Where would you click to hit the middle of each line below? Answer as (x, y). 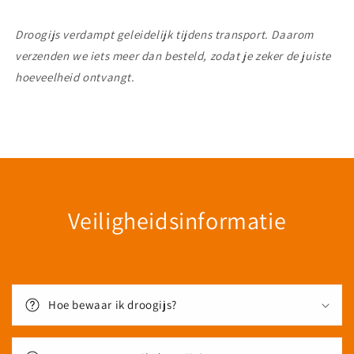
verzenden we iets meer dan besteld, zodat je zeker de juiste (173, 56)
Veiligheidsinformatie (177, 221)
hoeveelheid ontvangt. (75, 77)
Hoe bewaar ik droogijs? (113, 305)
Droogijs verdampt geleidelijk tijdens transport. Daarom (165, 35)
